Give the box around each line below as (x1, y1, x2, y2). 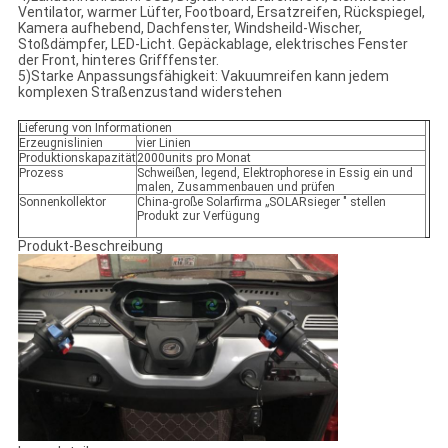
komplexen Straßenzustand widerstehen (17, 84, 282, 101)
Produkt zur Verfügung (136, 209, 260, 224)
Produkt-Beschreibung (17, 238, 163, 255)
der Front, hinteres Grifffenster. (17, 52, 219, 69)
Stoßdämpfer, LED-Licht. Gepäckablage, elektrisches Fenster (17, 36, 408, 53)
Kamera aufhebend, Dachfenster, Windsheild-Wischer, (17, 20, 362, 37)
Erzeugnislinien (18, 136, 103, 151)
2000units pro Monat (136, 151, 251, 166)
